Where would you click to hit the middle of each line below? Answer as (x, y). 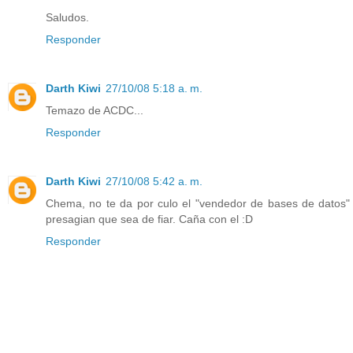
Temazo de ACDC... (95, 111)
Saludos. (67, 18)
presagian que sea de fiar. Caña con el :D (149, 219)
